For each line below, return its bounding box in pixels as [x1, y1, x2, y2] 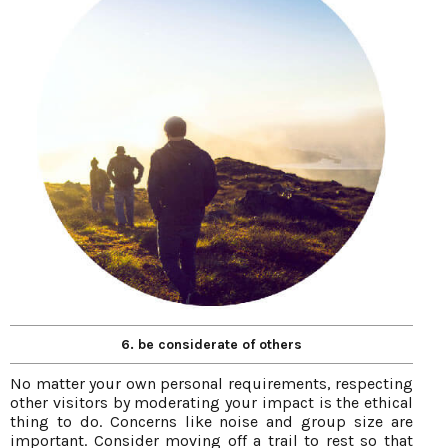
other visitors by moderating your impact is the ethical [10, 392, 413, 412]
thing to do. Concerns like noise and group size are [10, 411, 413, 431]
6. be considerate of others [121, 335, 302, 353]
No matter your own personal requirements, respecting [10, 373, 413, 393]
